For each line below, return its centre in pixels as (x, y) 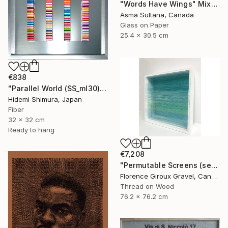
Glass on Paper (145, 25)
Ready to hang (31, 130)
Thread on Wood (147, 186)
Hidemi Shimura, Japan (45, 99)
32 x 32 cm (26, 120)
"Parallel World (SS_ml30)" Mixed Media (103, 89)
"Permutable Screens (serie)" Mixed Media (214, 165)
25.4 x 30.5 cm (144, 35)
